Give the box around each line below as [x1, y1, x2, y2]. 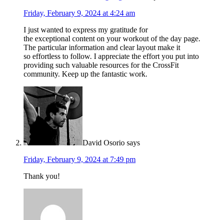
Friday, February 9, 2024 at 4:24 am [24, 9, 135, 18]
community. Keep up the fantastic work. [24, 70, 147, 79]
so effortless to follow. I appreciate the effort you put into [24, 52, 199, 61]
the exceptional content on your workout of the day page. [24, 34, 200, 43]
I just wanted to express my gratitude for [24, 26, 148, 34]
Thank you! [24, 172, 60, 181]
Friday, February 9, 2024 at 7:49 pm [24, 155, 136, 164]
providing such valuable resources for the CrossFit [24, 61, 179, 70]
